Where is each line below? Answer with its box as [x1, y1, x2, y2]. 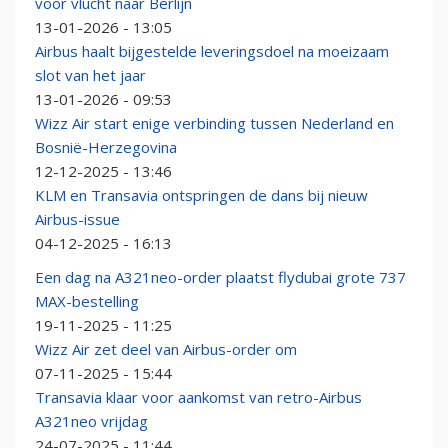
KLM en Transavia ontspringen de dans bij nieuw [35, 185, 368, 206]
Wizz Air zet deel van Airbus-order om [35, 339, 297, 360]
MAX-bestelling [35, 291, 139, 312]
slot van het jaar [35, 65, 146, 86]
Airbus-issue [35, 209, 120, 230]
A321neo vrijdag [35, 411, 148, 432]
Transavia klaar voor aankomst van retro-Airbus [35, 387, 362, 408]
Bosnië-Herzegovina [35, 137, 177, 158]
